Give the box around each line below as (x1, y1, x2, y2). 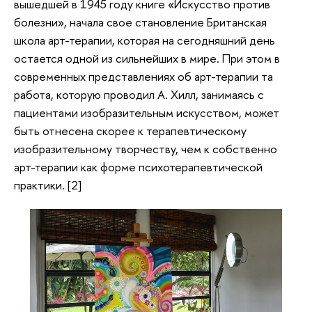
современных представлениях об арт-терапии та (14, 68, 273, 85)
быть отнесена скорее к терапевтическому (14, 123, 247, 139)
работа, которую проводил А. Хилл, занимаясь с (14, 86, 264, 103)
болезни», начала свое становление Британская (14, 14, 267, 31)
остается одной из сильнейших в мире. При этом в (14, 50, 280, 67)
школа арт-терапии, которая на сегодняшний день (14, 32, 275, 49)
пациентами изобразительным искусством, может (14, 104, 279, 121)
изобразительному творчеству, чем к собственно (14, 141, 277, 157)
